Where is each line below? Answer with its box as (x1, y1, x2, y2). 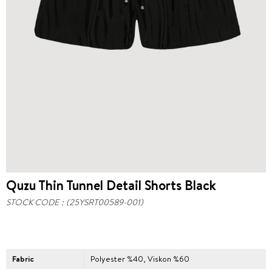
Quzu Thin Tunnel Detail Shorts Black (6, 176, 216, 194)
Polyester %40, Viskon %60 (90, 253, 190, 264)
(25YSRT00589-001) (66, 196, 143, 208)
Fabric (12, 253, 34, 264)
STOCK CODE (6, 196, 59, 208)
